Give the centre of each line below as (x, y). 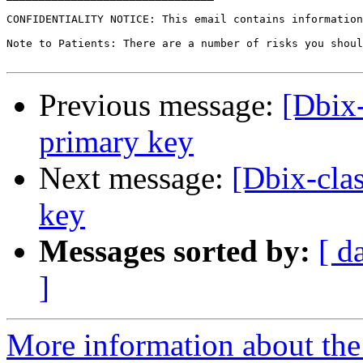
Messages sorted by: (175, 251)
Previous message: (160, 105)
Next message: (135, 178)
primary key (116, 142)
